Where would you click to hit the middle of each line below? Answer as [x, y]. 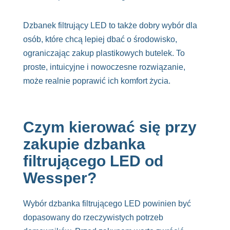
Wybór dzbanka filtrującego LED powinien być [107, 204]
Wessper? [60, 178]
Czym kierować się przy [110, 127]
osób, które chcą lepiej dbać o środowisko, [100, 40]
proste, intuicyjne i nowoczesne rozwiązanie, [104, 67]
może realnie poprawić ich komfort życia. [97, 81]
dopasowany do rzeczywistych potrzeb [93, 218]
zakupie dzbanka [84, 144]
